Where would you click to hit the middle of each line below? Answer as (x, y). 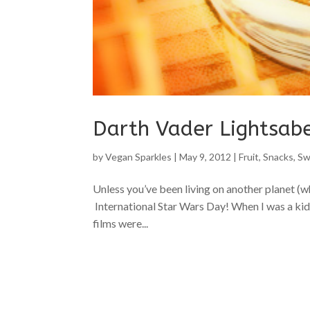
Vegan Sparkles (139, 157)
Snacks (279, 157)
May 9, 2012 (206, 157)
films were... (121, 224)
